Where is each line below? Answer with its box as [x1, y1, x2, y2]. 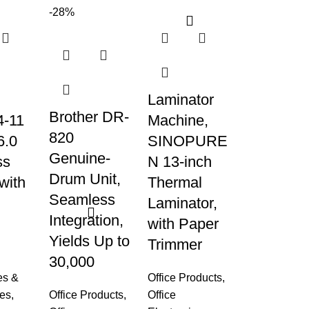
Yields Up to [49, 232, 130, 250]
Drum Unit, [49, 170, 121, 188]
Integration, [49, 212, 123, 229]
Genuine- [49, 150, 110, 167]
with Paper [147, 215, 219, 232]
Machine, [147, 112, 208, 129]
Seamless [49, 191, 115, 208]
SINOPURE [147, 132, 228, 150]
